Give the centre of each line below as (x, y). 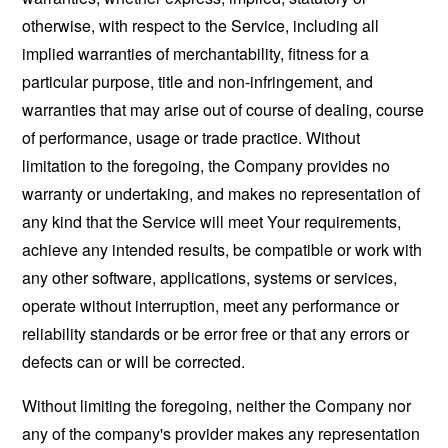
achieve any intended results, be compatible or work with (222, 249)
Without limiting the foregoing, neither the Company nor (217, 405)
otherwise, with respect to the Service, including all (201, 25)
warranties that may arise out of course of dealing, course (223, 109)
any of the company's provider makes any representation (221, 433)
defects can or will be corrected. (134, 361)
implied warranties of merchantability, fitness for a (196, 53)
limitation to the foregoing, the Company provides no (206, 165)
